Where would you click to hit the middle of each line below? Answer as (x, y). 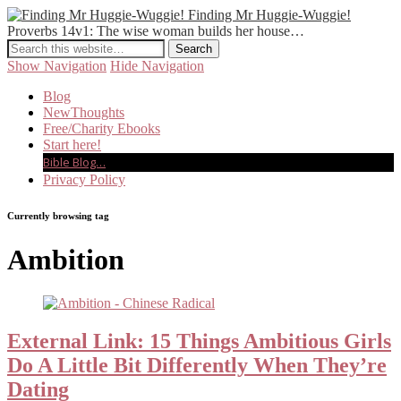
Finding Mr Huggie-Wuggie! (269, 15)
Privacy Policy (84, 179)
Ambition (66, 259)
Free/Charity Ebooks (102, 128)
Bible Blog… (74, 162)
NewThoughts (84, 112)
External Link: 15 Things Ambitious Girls (199, 341)
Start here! (72, 145)
